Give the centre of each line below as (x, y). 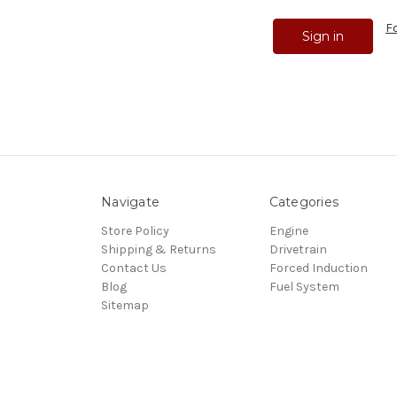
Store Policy (135, 230)
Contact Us (134, 268)
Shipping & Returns (159, 249)
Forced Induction (318, 268)
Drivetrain (298, 249)
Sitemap (125, 305)
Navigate (130, 202)
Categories (304, 202)
